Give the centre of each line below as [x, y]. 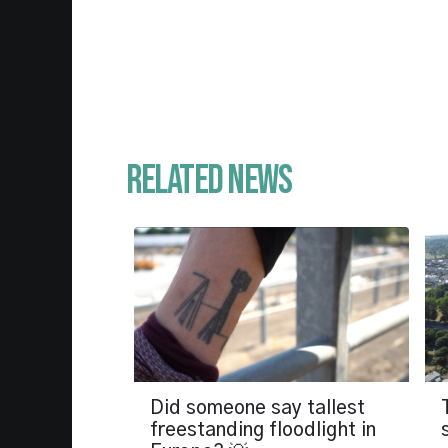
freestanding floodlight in [263, 430]
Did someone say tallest [257, 408]
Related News [208, 181]
